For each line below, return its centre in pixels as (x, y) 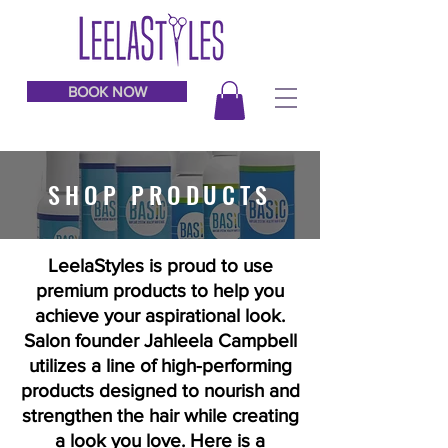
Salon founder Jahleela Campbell (160, 341)
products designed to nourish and (160, 391)
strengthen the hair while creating (160, 416)
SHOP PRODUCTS (160, 194)
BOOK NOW (107, 91)
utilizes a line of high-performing (160, 366)
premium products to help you (160, 291)
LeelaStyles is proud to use (160, 266)
